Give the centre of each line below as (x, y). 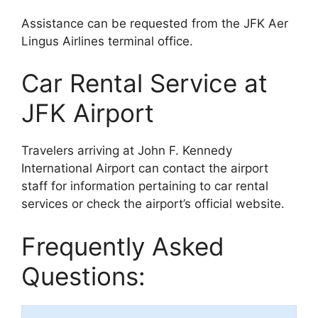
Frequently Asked (123, 246)
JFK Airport (88, 113)
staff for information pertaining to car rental (145, 186)
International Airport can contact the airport (145, 169)
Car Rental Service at (144, 83)
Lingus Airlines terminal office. (107, 41)
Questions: (83, 276)
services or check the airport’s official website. (153, 204)
